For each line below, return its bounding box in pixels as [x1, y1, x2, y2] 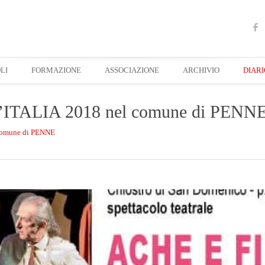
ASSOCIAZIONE [105, 66, 159, 75]
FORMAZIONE [31, 66, 81, 75]
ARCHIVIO [183, 66, 219, 75]
